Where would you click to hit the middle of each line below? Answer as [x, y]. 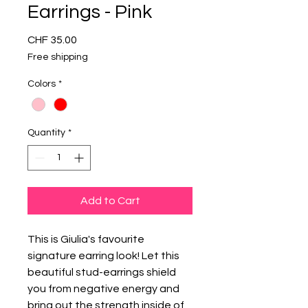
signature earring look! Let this [103, 256]
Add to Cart [110, 201]
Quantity [46, 133]
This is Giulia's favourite [86, 240]
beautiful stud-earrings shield [102, 273]
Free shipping [58, 57]
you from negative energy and [103, 289]
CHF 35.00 [52, 40]
